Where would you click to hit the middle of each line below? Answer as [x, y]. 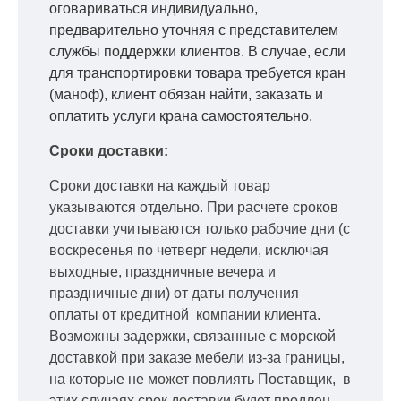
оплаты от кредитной [121, 314]
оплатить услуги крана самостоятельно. [181, 115]
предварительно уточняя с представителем [194, 30]
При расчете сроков [273, 207]
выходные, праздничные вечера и [162, 271]
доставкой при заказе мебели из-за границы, [197, 357]
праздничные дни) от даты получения [176, 293]
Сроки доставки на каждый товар [160, 185]
